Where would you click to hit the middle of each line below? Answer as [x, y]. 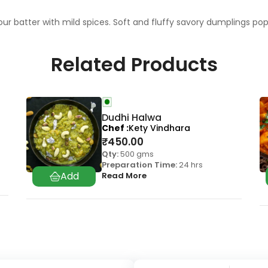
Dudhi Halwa [132, 118]
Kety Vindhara [159, 128]
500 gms [136, 154]
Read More [124, 176]
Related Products [134, 65]
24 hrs [190, 165]
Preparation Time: [139, 165]
